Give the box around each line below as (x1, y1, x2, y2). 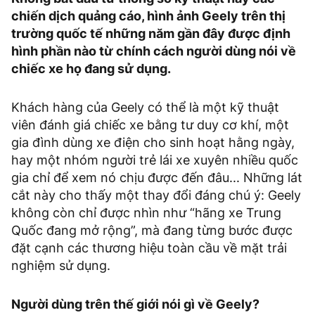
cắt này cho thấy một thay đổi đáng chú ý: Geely (11, 188, 301, 203)
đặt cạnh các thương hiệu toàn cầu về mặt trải (11, 240, 287, 256)
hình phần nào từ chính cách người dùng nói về (11, 44, 296, 59)
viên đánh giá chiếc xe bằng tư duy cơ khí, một (11, 117, 289, 133)
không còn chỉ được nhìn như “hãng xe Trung (11, 205, 281, 221)
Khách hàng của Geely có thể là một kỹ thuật (11, 100, 279, 115)
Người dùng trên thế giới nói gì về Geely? (11, 297, 259, 312)
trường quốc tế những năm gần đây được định (11, 26, 290, 41)
